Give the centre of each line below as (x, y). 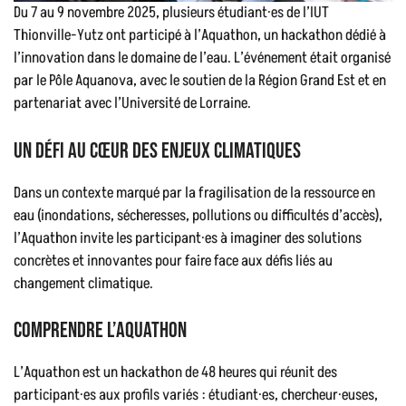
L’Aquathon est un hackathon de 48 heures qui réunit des (175, 373)
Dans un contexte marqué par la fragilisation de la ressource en (194, 193)
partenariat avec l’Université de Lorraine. (132, 104)
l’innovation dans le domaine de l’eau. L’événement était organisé (202, 58)
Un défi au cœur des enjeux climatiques (157, 150)
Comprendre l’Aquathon (100, 331)
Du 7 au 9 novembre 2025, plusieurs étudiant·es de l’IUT (171, 13)
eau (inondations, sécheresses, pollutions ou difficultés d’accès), (198, 215)
